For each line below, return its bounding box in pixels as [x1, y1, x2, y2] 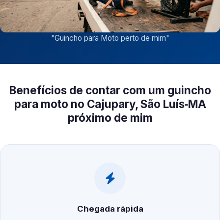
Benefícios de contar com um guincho [9, 83, 211, 97]
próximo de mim [67, 111, 153, 125]
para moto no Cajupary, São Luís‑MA [14, 97, 206, 111]
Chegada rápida [77, 204, 143, 214]
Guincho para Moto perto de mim [54, 33, 166, 43]
